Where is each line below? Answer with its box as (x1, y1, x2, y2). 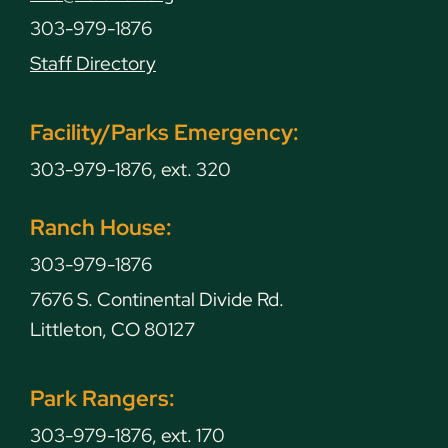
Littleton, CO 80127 (30, 316, 195, 342)
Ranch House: (30, 211, 172, 242)
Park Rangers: (30, 382, 175, 413)
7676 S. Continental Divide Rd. (30, 286, 284, 312)
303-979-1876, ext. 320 (30, 157, 231, 182)
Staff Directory (30, 51, 156, 76)
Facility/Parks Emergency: (30, 117, 299, 147)
